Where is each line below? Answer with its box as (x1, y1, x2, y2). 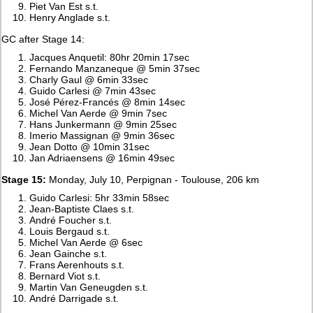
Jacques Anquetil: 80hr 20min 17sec (29, 51, 190, 63)
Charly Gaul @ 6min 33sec (29, 73, 149, 85)
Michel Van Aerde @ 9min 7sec (29, 107, 168, 119)
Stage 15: (1, 173, 47, 185)
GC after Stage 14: (1, 33, 85, 45)
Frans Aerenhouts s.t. (29, 259, 125, 270)
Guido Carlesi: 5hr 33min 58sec (29, 191, 170, 203)
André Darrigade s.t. (29, 292, 119, 304)
